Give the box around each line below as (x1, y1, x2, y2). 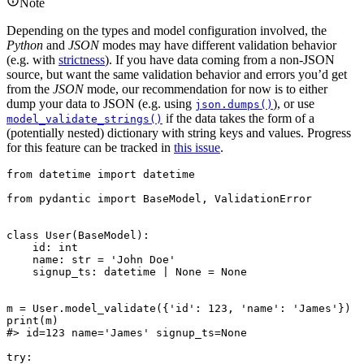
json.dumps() (195, 97, 273, 110)
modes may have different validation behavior (99, 37, 336, 52)
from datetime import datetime (6, 167, 195, 180)
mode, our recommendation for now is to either (84, 81, 327, 96)
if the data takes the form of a (162, 110, 314, 125)
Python (6, 37, 43, 52)
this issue (174, 140, 220, 154)
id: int (6, 240, 78, 253)
